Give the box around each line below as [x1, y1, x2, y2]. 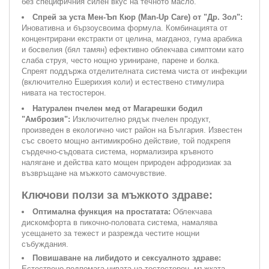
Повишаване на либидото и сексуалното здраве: [32, 253, 221, 262]
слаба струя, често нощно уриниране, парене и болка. [22, 55, 220, 65]
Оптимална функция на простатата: [32, 207, 171, 216]
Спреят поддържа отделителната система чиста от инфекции [22, 66, 247, 76]
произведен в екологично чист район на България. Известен [22, 125, 242, 134]
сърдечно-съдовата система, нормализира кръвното [22, 147, 213, 156]
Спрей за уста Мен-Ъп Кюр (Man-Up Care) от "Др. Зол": [32, 12, 243, 22]
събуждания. [22, 239, 68, 249]
